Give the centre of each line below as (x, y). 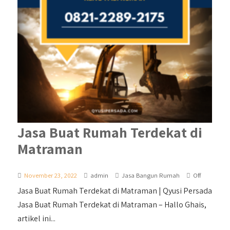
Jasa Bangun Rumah (151, 175)
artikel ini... (37, 218)
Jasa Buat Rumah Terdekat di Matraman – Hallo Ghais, (112, 204)
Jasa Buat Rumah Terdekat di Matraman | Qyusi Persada (115, 190)
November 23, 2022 (51, 175)
